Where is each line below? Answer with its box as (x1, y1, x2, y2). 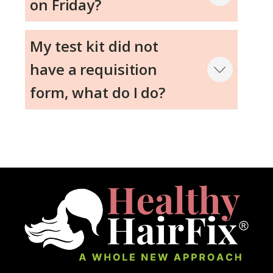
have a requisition (30, 59, 158, 80)
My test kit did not (30, 36, 159, 57)
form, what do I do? (30, 82, 166, 103)
